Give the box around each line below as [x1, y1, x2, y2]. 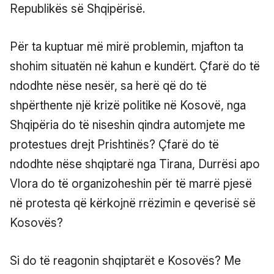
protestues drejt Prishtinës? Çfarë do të [10, 137, 219, 152]
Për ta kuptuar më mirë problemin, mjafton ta [10, 39, 243, 54]
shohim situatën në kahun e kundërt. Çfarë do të [10, 59, 260, 73]
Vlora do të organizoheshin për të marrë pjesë [10, 176, 252, 191]
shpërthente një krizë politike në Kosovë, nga [10, 98, 246, 113]
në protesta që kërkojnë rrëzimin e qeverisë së [10, 196, 256, 210]
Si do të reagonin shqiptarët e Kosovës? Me [10, 253, 241, 268]
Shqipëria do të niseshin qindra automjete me [10, 117, 245, 132]
